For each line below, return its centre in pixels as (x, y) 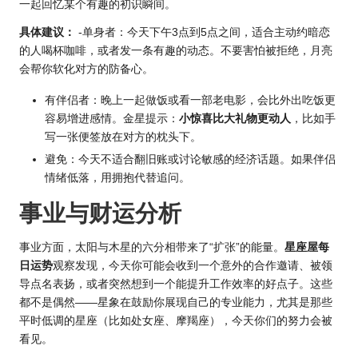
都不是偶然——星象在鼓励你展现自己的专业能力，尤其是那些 (176, 303)
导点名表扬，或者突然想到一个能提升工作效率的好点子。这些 (176, 284)
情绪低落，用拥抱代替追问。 (117, 178)
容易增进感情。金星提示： (112, 118)
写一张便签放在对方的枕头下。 (123, 137)
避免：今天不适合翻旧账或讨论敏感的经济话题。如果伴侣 (190, 160)
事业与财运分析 (100, 214)
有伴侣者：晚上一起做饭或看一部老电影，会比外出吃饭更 (190, 100)
